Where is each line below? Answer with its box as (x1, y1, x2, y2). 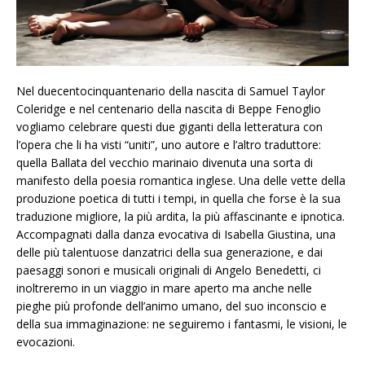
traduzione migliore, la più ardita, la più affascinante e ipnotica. (16, 209, 345, 225)
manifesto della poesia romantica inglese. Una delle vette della (16, 173, 345, 189)
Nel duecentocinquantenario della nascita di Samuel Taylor (16, 83, 325, 99)
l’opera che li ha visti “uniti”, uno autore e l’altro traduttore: (16, 137, 321, 153)
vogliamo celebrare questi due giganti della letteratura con (16, 119, 323, 135)
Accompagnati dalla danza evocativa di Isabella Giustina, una (16, 226, 336, 243)
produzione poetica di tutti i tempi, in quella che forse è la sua (16, 191, 341, 207)
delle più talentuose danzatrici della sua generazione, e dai (16, 244, 323, 261)
